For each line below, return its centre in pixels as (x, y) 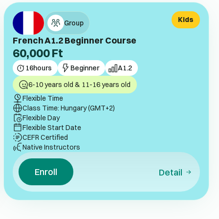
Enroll (46, 171)
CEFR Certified (45, 137)
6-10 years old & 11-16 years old (80, 84)
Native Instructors (51, 147)
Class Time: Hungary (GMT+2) (68, 108)
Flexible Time (43, 98)
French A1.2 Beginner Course (74, 40)
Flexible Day (41, 118)
